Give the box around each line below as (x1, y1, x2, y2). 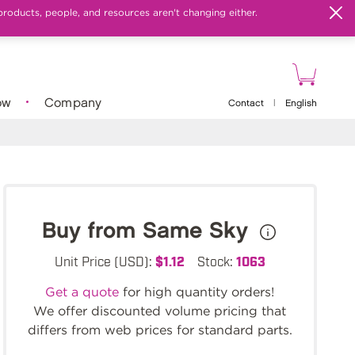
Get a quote (45, 284, 120, 300)
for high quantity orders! (119, 284, 275, 300)
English (284, 99, 317, 108)
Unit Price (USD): (54, 253, 155, 269)
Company (44, 97, 102, 109)
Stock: (197, 253, 236, 269)
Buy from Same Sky (42, 221, 256, 242)
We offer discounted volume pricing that (33, 303, 287, 319)
